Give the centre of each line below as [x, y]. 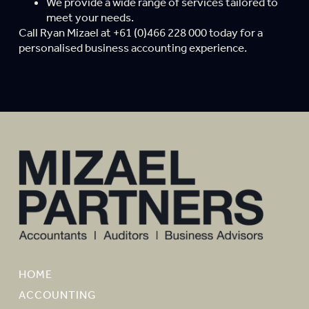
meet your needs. [90, 17]
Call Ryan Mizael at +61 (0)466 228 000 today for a [140, 32]
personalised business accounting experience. [132, 47]
